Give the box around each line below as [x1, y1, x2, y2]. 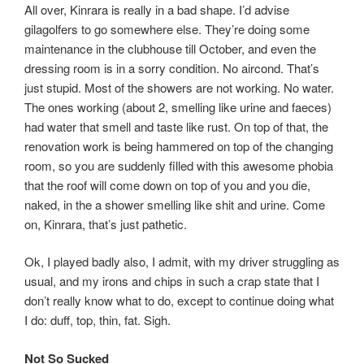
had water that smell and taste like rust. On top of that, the [24, 117, 328, 135]
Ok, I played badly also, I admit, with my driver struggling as [24, 253, 340, 271]
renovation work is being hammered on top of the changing [24, 136, 333, 154]
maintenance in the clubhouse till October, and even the [24, 39, 316, 57]
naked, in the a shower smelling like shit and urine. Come [24, 195, 325, 213]
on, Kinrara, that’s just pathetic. [24, 214, 187, 232]
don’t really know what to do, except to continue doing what [24, 292, 334, 310]
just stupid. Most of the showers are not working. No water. [24, 78, 334, 96]
